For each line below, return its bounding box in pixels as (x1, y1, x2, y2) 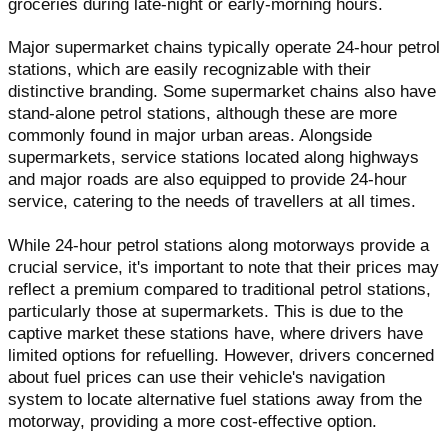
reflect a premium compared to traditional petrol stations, (8, 279, 431, 299)
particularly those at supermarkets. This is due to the (8, 301, 403, 321)
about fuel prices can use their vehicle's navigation (8, 367, 385, 387)
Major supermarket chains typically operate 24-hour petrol (8, 38, 440, 58)
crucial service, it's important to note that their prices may (8, 257, 439, 277)
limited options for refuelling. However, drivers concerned (8, 345, 434, 365)
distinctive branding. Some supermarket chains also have (8, 82, 436, 102)
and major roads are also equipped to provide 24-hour (8, 170, 407, 190)
